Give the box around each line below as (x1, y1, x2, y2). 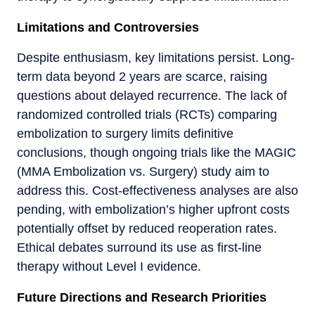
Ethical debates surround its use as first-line (17, 240, 262, 255)
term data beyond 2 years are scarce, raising (17, 69, 267, 84)
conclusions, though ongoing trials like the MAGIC (17, 145, 296, 160)
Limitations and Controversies (17, 20, 199, 34)
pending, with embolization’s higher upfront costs (17, 202, 290, 217)
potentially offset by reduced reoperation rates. (17, 221, 277, 236)
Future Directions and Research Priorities (17, 290, 266, 304)
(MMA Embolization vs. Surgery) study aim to (17, 164, 269, 179)
